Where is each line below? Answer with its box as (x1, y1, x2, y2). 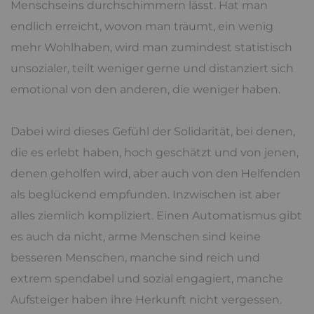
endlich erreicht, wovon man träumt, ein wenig (11, 20, 273, 34)
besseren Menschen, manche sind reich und (11, 251, 260, 265)
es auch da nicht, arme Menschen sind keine (11, 230, 261, 244)
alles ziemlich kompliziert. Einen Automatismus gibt (11, 209, 302, 223)
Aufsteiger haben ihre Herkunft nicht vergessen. (11, 293, 282, 307)
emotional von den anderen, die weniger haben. (11, 83, 280, 97)
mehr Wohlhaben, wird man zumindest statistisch (11, 41, 292, 55)
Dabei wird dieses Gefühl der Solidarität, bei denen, (11, 125, 295, 139)
